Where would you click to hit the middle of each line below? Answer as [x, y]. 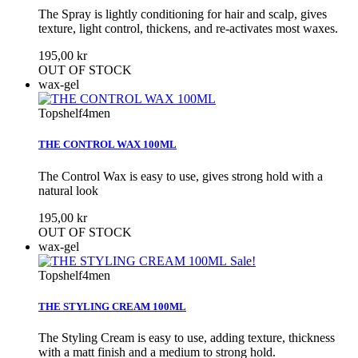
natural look [68, 190]
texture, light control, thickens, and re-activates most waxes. [188, 29]
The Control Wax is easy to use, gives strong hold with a [181, 176]
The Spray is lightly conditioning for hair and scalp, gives [183, 14]
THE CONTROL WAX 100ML [107, 145]
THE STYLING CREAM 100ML [112, 306]
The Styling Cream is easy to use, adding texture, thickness [187, 338]
